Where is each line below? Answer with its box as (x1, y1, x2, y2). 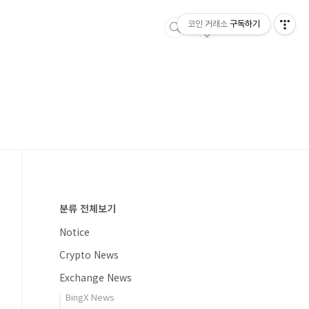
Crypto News (59, 248, 119, 261)
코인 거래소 (188, 19, 228, 29)
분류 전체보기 (59, 201, 116, 215)
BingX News (66, 290, 114, 303)
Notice (59, 225, 90, 239)
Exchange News (59, 270, 132, 284)
